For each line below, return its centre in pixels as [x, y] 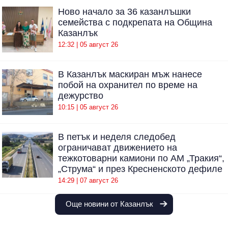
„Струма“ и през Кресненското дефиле [140, 169]
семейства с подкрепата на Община [135, 22]
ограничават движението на [118, 147]
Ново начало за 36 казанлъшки [124, 11]
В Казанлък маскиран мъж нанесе [130, 74]
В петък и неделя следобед [117, 137]
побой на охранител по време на [128, 85]
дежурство [81, 95]
